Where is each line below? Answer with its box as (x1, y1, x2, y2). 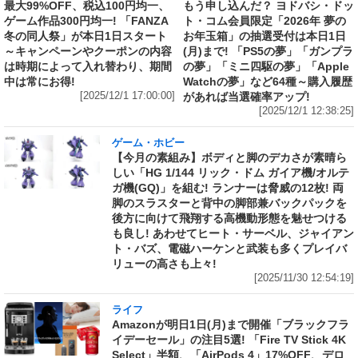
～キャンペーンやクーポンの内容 (4, 45, 172, 58)
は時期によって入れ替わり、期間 (4, 60, 172, 73)
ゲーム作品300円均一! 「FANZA (4, 14, 169, 27)
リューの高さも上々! (112, 257, 217, 270)
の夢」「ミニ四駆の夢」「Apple (183, 60, 349, 73)
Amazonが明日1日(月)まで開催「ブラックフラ (112, 317, 349, 331)
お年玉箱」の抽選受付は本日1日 (183, 30, 346, 42)
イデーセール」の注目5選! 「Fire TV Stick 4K (112, 332, 346, 346)
